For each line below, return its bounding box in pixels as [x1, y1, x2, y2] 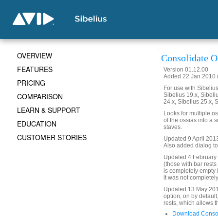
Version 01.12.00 [163, 66, 208, 73]
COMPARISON [17, 91, 63, 101]
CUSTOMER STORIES [17, 132, 87, 142]
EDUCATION [17, 119, 56, 128]
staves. [163, 124, 182, 130]
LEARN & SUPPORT [17, 105, 80, 115]
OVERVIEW [17, 51, 52, 60]
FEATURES [17, 64, 53, 74]
